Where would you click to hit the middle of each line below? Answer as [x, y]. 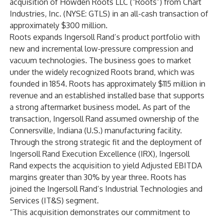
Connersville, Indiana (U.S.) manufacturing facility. [96, 130]
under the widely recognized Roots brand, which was [102, 72]
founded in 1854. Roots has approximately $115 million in [108, 84]
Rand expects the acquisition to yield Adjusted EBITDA [106, 165]
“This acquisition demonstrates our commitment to [100, 212]
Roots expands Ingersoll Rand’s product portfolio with [105, 37]
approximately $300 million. [59, 25]
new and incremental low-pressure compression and [101, 49]
